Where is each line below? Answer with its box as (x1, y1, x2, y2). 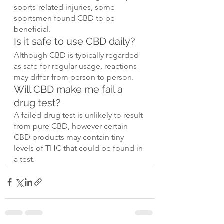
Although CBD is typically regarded (14, 50, 141, 60)
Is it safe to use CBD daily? (14, 35, 135, 48)
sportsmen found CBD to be (14, 13, 117, 23)
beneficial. (14, 24, 51, 34)
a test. (14, 154, 35, 164)
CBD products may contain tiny (14, 132, 126, 142)
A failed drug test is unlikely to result (14, 110, 145, 120)
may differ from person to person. (14, 72, 134, 82)
